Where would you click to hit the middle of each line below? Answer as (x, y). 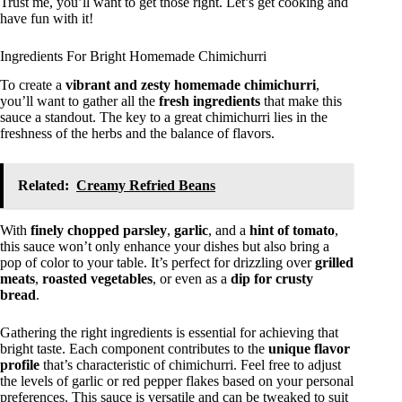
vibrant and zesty (118, 85)
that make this (301, 101)
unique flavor (309, 349)
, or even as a (192, 279)
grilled (334, 263)
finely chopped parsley (99, 231)
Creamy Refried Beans (146, 186)
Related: (44, 186)
